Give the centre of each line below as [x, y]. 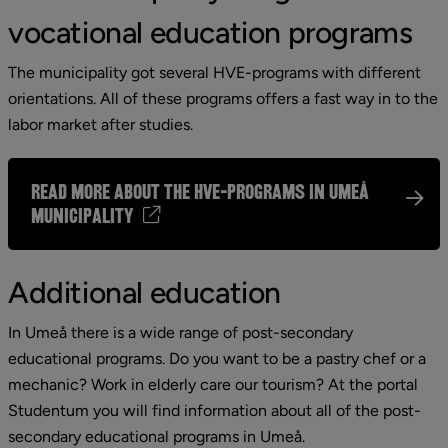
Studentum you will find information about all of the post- [214, 410]
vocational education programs [210, 32]
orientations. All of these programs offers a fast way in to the [223, 98]
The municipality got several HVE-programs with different [214, 72]
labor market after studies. [100, 124]
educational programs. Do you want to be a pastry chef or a [217, 358]
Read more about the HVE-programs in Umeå [200, 192]
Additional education [144, 292]
